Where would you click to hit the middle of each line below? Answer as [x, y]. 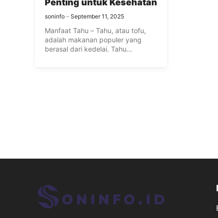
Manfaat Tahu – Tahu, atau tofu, [95, 30]
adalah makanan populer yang [93, 40]
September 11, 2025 [97, 16]
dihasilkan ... [64, 58]
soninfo [55, 16]
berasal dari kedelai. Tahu [86, 49]
